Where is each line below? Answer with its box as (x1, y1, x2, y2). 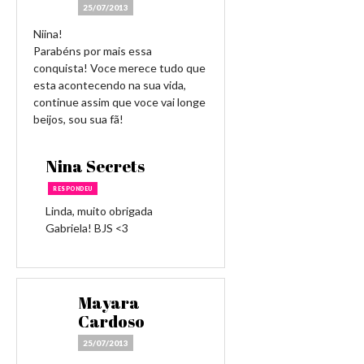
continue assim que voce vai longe (33, 95, 206, 109)
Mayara (78, 292, 140, 314)
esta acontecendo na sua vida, (33, 78, 186, 92)
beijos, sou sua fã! (33, 112, 123, 126)
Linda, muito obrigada (45, 204, 153, 218)
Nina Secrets (45, 155, 145, 177)
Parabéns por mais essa (33, 44, 152, 58)
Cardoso (78, 310, 145, 332)
